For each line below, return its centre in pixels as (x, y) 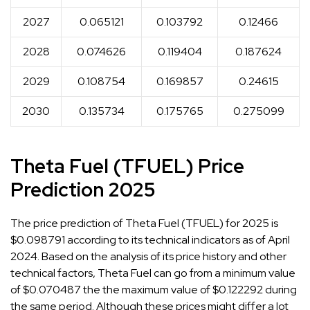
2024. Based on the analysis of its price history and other (148, 256)
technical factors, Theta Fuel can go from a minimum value (153, 273)
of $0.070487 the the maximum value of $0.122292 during (154, 289)
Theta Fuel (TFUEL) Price (127, 166)
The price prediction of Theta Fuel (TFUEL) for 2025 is (144, 223)
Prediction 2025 (83, 189)
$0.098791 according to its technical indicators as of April (150, 239)
